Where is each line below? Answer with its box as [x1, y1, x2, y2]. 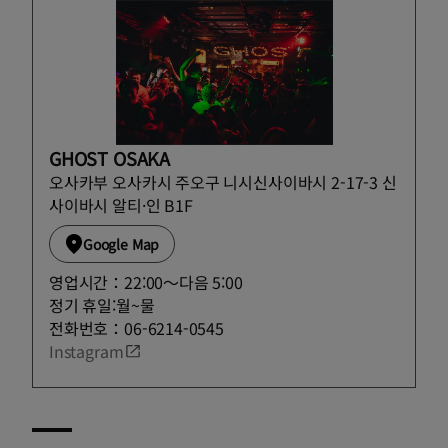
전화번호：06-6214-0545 [49, 315, 224, 340]
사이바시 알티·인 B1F [49, 192, 193, 217]
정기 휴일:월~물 [49, 292, 155, 317]
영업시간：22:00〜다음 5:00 [49, 269, 243, 294]
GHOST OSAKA [49, 144, 171, 171]
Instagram [49, 338, 124, 363]
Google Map [83, 233, 160, 254]
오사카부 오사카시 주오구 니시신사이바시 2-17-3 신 [49, 169, 397, 194]
